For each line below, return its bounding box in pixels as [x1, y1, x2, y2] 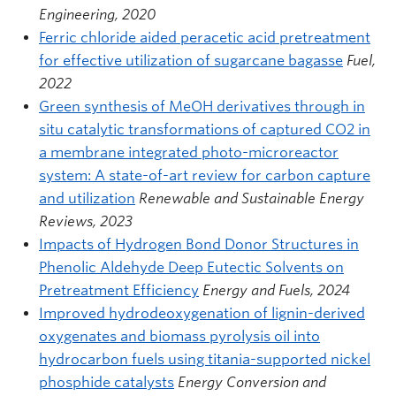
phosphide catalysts [39, 373, 174, 391]
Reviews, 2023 [39, 212, 133, 230]
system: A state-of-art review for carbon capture [39, 166, 370, 184]
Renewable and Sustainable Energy [139, 189, 364, 207]
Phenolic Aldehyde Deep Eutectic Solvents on [39, 258, 344, 276]
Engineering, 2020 [39, 5, 156, 23]
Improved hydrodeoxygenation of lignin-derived [39, 304, 365, 322]
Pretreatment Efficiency [39, 281, 199, 299]
